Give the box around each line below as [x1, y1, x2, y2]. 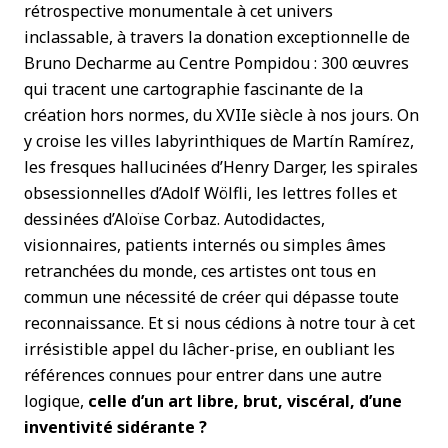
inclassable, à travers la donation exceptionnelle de [24, 26, 410, 48]
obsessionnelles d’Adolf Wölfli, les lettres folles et [24, 182, 397, 204]
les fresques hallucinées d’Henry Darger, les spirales [24, 156, 418, 178]
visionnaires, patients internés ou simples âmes [24, 234, 386, 256]
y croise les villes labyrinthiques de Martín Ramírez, [24, 130, 414, 152]
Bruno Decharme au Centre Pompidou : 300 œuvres [24, 52, 409, 74]
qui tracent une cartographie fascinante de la [24, 78, 363, 100]
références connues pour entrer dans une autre [24, 364, 382, 386]
